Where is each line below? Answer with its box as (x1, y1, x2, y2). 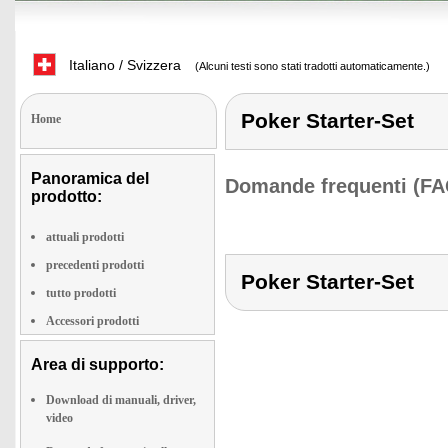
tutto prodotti (46, 286, 116, 300)
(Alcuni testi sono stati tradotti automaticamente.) (192, 60, 430, 72)
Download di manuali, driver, (46, 393, 196, 407)
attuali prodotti (46, 230, 124, 244)
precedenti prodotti (46, 258, 144, 272)
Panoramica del (31, 170, 149, 187)
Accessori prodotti (46, 314, 139, 328)
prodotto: (31, 188, 102, 205)
